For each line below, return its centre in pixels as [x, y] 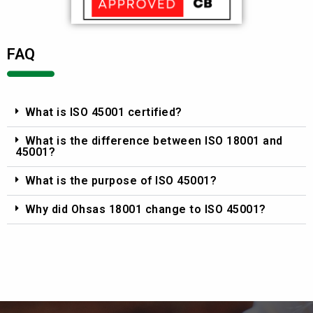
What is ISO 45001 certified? [103, 112]
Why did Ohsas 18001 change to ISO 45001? [145, 209]
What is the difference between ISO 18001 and [154, 140]
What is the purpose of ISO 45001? [121, 180]
